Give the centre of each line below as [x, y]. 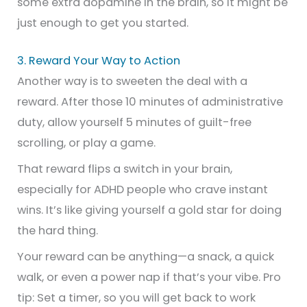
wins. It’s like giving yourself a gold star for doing [150, 210]
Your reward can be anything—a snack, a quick [146, 257]
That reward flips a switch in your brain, [125, 169]
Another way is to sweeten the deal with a [133, 82]
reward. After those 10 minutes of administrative [150, 102]
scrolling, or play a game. [87, 143]
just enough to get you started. [103, 23]
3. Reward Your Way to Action [99, 61]
